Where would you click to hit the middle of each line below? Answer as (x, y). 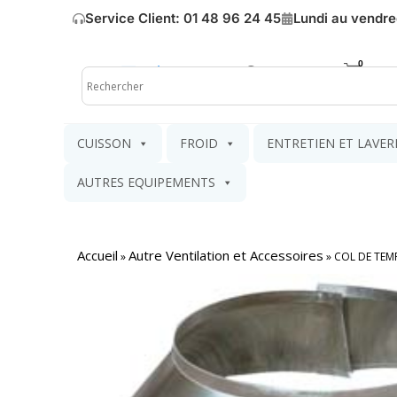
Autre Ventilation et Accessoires (226, 255)
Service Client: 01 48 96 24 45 (183, 18)
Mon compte (303, 72)
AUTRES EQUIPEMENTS (146, 182)
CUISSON (104, 143)
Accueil (97, 255)
